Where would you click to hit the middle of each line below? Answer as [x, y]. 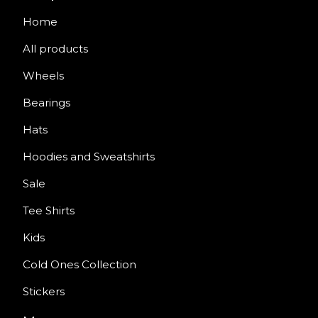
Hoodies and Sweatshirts [89, 157]
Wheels [43, 76]
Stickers [44, 291]
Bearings [46, 103]
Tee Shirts [49, 210]
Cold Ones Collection [79, 264]
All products [55, 49]
